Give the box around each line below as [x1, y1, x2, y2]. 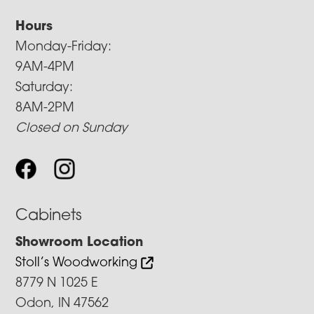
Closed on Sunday [15, 121, 128, 135]
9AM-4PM [15, 60, 75, 74]
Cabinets [15, 207, 83, 224]
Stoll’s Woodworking [15, 256, 142, 270]
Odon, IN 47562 [15, 296, 109, 310]
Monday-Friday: [15, 40, 112, 54]
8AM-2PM [15, 101, 75, 115]
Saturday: [15, 81, 74, 95]
